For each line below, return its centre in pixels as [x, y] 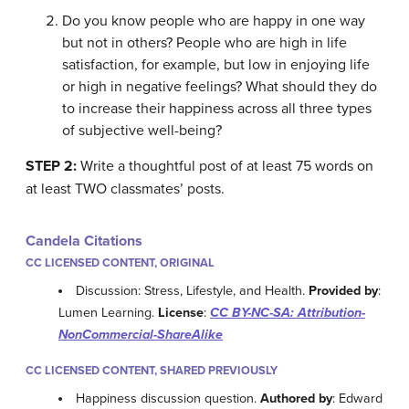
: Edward [358, 399]
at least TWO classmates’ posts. [125, 189]
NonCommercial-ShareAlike [141, 335]
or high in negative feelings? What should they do [220, 87]
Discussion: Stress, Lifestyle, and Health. [193, 291]
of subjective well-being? [142, 131]
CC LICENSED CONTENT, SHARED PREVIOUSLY [152, 371]
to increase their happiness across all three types [217, 109]
